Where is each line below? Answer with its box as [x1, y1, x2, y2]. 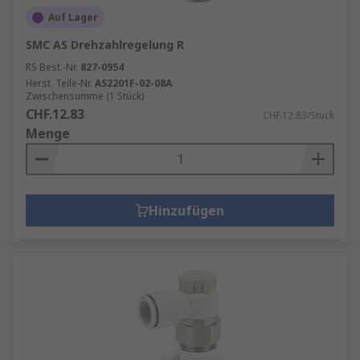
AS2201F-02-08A [95, 76, 172, 90]
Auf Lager [48, 10, 98, 24]
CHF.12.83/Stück [263, 108, 334, 122]
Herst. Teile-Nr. [26, 76, 92, 90]
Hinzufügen [149, 202, 224, 219]
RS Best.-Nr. [26, 60, 78, 74]
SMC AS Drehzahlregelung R [26, 37, 184, 52]
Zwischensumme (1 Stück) [26, 89, 144, 103]
